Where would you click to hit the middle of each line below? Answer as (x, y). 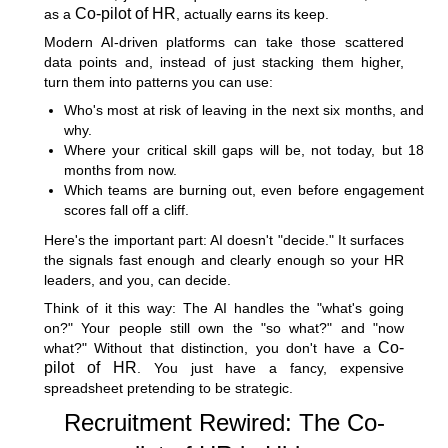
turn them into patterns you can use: (158, 81)
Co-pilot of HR (125, 13)
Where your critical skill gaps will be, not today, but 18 (244, 149)
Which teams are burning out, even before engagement (244, 189)
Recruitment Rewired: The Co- (224, 422)
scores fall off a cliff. (126, 209)
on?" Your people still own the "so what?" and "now (224, 327)
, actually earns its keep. (252, 13)
